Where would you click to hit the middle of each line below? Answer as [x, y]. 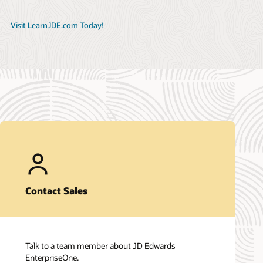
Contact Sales [56, 191]
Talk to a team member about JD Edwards [100, 246]
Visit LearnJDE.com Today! [58, 26]
